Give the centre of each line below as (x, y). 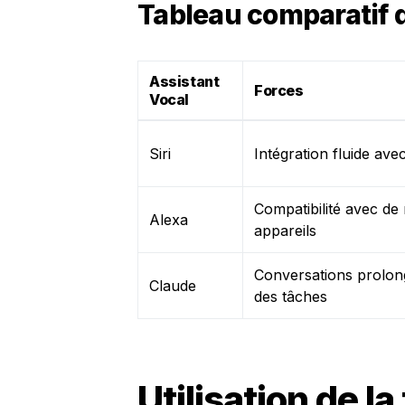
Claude (173, 286)
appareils (285, 231)
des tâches (291, 297)
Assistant (184, 81)
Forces (279, 90)
